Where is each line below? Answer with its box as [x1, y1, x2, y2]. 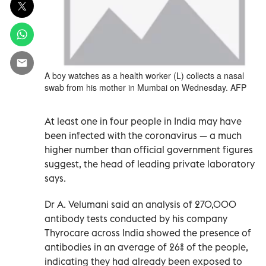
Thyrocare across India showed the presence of [45, 226, 251, 239]
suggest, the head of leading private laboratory [45, 157, 255, 170]
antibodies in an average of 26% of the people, [45, 240, 248, 253]
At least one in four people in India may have [45, 115, 242, 127]
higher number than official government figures [45, 143, 253, 156]
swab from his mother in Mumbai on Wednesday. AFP [45, 81, 246, 93]
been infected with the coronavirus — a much [45, 129, 242, 141]
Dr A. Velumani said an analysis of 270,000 [45, 198, 236, 210]
